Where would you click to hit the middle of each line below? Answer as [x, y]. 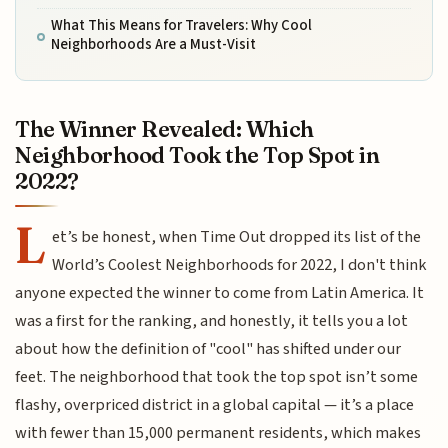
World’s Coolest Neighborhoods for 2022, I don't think [240, 264]
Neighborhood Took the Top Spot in [197, 154]
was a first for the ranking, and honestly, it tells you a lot [212, 320]
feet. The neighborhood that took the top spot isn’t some [217, 376]
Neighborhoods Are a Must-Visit [153, 44]
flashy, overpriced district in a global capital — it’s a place [215, 404]
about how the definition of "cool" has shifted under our [208, 348]
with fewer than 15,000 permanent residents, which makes [218, 432]
